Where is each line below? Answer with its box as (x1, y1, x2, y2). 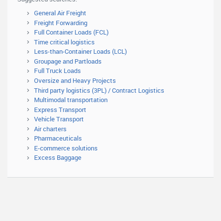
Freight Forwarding (34, 18, 87, 27)
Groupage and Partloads (34, 56, 102, 66)
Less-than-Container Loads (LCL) (34, 47, 127, 56)
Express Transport (34, 105, 86, 114)
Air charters (34, 124, 67, 133)
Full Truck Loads (34, 66, 81, 75)
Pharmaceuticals (34, 134, 82, 143)
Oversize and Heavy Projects (34, 75, 116, 85)
